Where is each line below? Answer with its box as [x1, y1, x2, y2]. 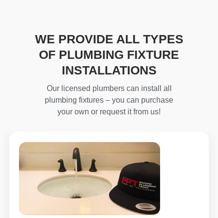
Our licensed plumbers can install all [46, 84, 172, 92]
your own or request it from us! [57, 107, 161, 116]
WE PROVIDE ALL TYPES [35, 32, 183, 46]
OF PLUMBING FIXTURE [39, 47, 179, 61]
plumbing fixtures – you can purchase [45, 95, 173, 104]
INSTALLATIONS [61, 63, 157, 77]
